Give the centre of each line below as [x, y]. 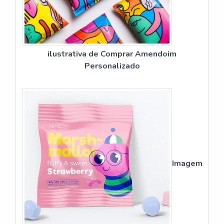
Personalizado [112, 66]
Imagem [187, 163]
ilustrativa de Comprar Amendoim [112, 54]
